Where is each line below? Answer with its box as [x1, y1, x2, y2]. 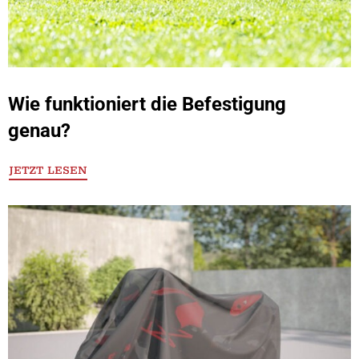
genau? [8, 119, 71, 142]
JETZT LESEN [9, 163, 87, 178]
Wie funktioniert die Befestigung [8, 93, 286, 115]
